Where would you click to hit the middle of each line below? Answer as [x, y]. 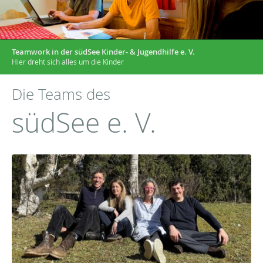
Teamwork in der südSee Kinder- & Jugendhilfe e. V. [103, 52]
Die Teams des [61, 95]
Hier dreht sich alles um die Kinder [68, 62]
